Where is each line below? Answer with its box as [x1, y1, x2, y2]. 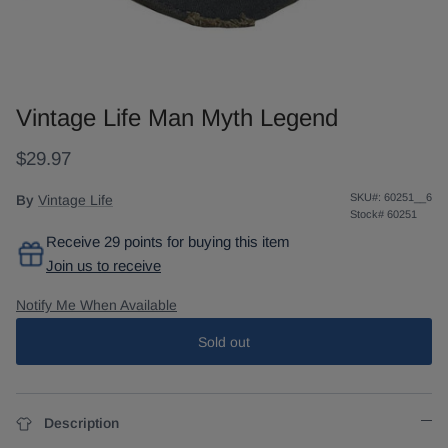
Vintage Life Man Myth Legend [16, 104, 338, 132]
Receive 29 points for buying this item [46, 233, 290, 251]
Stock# [350, 208, 384, 221]
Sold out [198, 333, 250, 350]
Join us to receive [46, 257, 161, 275]
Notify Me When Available [16, 296, 177, 313]
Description [44, 415, 119, 432]
